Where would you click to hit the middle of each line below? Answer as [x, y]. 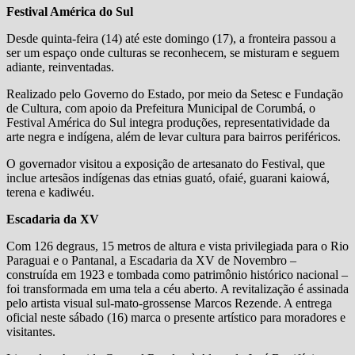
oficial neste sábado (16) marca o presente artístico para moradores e [176, 317]
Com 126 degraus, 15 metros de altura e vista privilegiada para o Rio [177, 246]
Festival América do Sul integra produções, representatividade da [168, 122]
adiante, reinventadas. [60, 67]
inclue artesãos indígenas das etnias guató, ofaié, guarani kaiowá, [168, 177]
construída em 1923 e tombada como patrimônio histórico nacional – [177, 274]
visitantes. [31, 331]
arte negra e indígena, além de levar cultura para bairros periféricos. [174, 136]
